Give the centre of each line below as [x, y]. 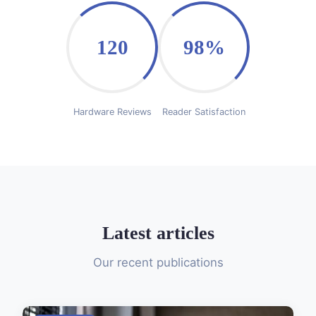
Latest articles [158, 233]
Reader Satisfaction [204, 112]
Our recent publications [158, 263]
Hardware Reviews [112, 112]
